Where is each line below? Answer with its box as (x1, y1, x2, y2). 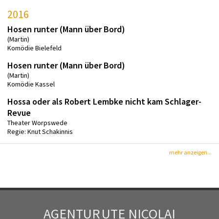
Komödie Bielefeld (7, 43, 62, 52)
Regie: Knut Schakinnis (7, 127, 73, 136)
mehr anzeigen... (169, 148, 212, 156)
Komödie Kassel (7, 79, 55, 88)
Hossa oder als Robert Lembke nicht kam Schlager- (7, 95, 201, 107)
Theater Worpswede (7, 118, 67, 127)
